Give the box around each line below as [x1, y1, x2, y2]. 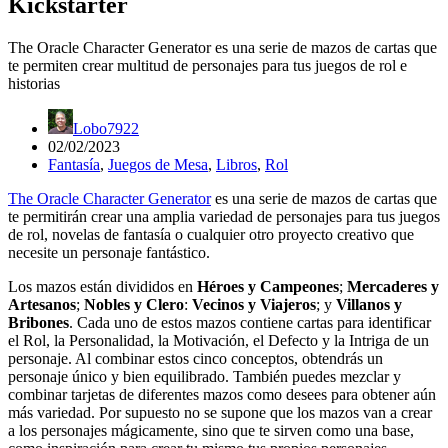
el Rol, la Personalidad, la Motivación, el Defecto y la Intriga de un [8, 331, 429, 349]
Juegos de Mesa [108, 155, 208, 173]
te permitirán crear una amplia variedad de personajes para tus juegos [8, 207, 440, 225]
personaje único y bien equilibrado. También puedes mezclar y [8, 367, 401, 385]
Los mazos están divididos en [8, 277, 197, 295]
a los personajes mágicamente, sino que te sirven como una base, [8, 421, 414, 439]
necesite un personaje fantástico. [8, 243, 210, 261]
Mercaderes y [347, 277, 439, 295]
